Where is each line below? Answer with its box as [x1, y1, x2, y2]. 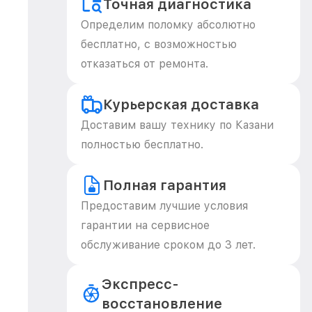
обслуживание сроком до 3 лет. [81, 238, 256, 251]
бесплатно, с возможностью [81, 38, 237, 51]
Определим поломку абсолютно [81, 18, 256, 31]
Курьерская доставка [103, 96, 259, 113]
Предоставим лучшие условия [81, 199, 248, 212]
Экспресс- [101, 276, 179, 292]
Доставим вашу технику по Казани [81, 118, 274, 132]
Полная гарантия [103, 177, 226, 194]
